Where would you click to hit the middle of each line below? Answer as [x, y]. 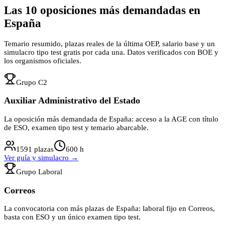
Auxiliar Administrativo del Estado [72, 101]
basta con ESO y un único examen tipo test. [72, 217]
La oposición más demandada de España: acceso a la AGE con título [111, 119]
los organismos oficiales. [43, 61]
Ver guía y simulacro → [41, 157]
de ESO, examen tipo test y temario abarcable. [76, 127]
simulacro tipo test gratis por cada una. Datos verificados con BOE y [111, 52]
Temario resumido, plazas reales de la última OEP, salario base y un [109, 43]
